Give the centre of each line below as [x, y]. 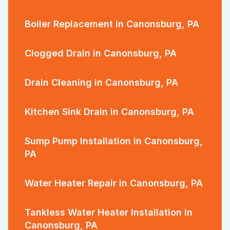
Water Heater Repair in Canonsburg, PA [114, 183]
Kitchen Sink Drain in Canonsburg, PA [109, 111]
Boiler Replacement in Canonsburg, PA [112, 24]
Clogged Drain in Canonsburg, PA [101, 53]
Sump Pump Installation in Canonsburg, [114, 141]
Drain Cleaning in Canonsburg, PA [101, 82]
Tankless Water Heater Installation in [109, 212]
